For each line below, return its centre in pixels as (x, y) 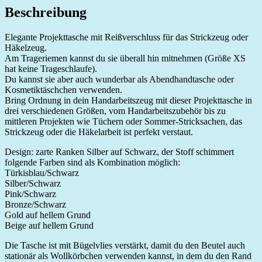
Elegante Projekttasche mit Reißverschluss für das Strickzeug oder (126, 37)
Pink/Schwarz (30, 194)
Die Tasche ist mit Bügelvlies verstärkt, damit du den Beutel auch (125, 245)
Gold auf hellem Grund (48, 215)
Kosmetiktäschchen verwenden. (63, 89)
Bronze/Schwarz (35, 204)
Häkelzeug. (26, 47)
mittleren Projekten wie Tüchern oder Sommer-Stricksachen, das (123, 121)
